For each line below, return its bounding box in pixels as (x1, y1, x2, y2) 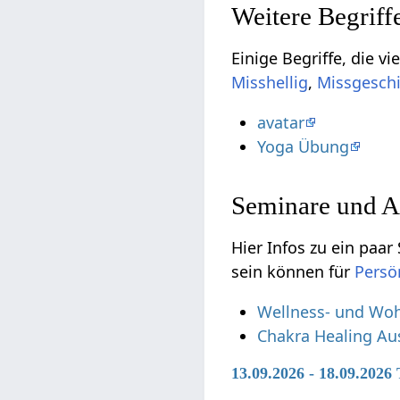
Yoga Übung (257, 136, 350, 158)
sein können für (231, 261, 355, 283)
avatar (257, 112, 305, 134)
